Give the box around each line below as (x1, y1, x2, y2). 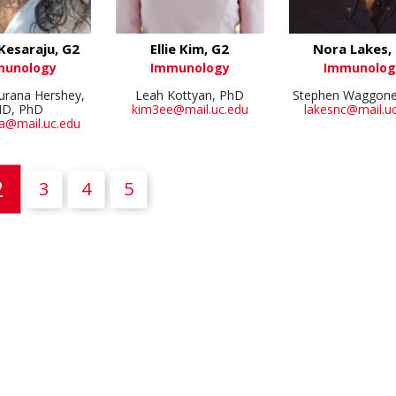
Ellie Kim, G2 (150, 40, 230, 58)
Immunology (149, 59, 230, 77)
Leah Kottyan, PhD (135, 87, 245, 104)
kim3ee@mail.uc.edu (131, 101, 248, 118)
